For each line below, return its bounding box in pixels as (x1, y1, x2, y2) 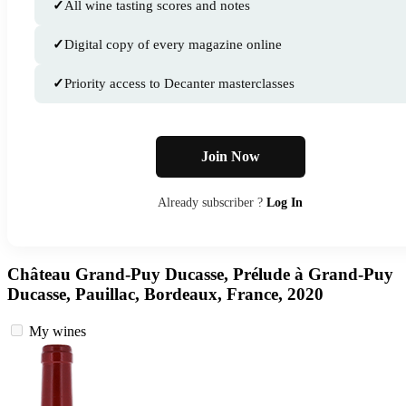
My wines (29, 323, 86, 339)
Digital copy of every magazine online (64, 37, 282, 53)
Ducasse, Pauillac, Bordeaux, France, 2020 (7, 285, 324, 304)
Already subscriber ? (158, 196, 266, 210)
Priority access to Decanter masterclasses (64, 76, 295, 92)
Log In (266, 196, 303, 210)
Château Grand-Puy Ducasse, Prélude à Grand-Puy (7, 265, 393, 285)
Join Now (200, 149, 260, 165)
